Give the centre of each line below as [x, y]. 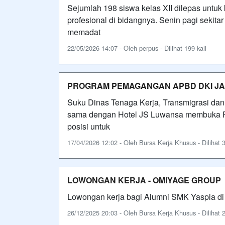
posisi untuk [89, 126]
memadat [84, 32]
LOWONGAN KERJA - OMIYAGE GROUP [144, 180]
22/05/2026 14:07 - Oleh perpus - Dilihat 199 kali [137, 48]
